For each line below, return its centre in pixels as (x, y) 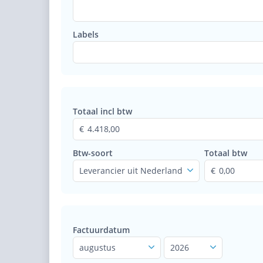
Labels (86, 34)
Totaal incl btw (102, 111)
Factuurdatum (101, 230)
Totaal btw (226, 153)
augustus (97, 247)
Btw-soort (93, 153)
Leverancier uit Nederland (131, 171)
